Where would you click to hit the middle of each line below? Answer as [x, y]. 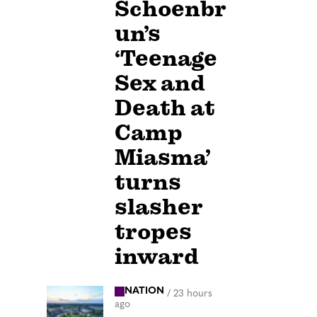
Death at [165, 108]
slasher [159, 207]
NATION [144, 292]
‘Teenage [166, 59]
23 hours [193, 294]
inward [157, 257]
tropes [153, 232]
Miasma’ [163, 158]
